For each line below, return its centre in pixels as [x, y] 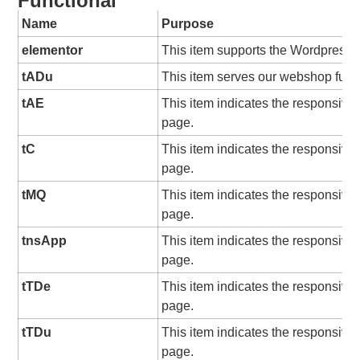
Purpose [188, 24]
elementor [53, 50]
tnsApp [45, 241]
